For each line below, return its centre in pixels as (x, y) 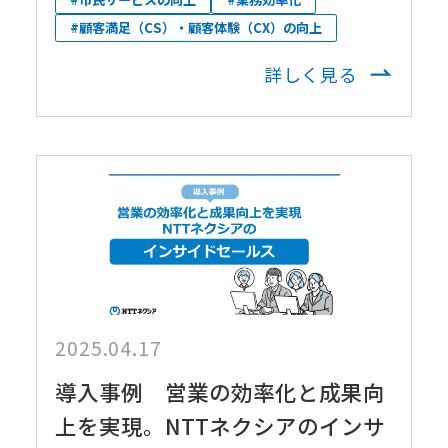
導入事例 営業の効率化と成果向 (219, 391)
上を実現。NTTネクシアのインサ (219, 425)
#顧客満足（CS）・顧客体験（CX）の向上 (196, 28)
